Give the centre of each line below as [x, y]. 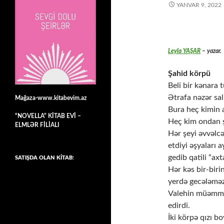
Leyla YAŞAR [184, 51]
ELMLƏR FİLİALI [37, 125]
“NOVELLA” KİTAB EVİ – [48, 116]
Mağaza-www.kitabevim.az [51, 98]
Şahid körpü [189, 73]
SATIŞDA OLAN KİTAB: [44, 157]
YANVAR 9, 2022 [199, 5]
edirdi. [179, 205]
